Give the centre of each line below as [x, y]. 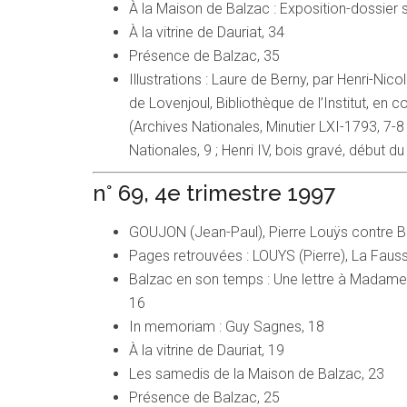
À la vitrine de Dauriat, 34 [207, 33]
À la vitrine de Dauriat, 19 [207, 351]
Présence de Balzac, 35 [204, 56]
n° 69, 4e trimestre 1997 [214, 194]
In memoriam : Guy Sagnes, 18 [227, 327]
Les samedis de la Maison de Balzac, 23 [257, 374]
